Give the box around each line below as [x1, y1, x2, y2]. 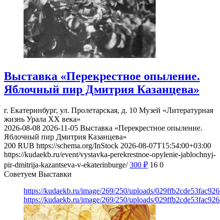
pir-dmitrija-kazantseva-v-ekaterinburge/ [4, 161, 128, 169]
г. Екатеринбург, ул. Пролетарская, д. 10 [4, 106, 139, 115]
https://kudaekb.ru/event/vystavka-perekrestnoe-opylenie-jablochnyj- [4, 150, 216, 159]
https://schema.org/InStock [36, 141, 118, 150]
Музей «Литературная [139, 106, 213, 115]
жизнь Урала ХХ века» [4, 115, 81, 124]
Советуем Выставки [4, 170, 72, 179]
